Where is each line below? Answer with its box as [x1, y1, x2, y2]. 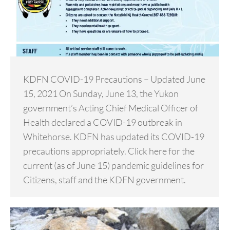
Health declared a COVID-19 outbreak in [23, 117, 182, 128]
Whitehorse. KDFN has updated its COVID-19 [23, 131, 204, 143]
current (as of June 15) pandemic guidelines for [23, 160, 204, 171]
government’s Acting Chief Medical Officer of [23, 102, 198, 114]
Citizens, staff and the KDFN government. [23, 174, 186, 186]
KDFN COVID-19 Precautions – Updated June [23, 73, 205, 85]
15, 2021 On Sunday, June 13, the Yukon [23, 88, 179, 100]
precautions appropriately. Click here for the [23, 145, 195, 157]
